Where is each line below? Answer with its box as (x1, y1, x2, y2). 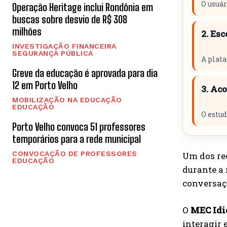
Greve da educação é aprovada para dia (12, 66, 158, 79)
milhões (12, 25, 42, 37)
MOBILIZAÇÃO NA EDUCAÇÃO (12, 95, 122, 104)
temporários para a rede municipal (12, 132, 141, 145)
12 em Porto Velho (12, 79, 78, 91)
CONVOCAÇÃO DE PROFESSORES (12, 149, 137, 158)
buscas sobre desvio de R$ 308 (12, 13, 127, 25)
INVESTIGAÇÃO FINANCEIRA (12, 42, 117, 50)
